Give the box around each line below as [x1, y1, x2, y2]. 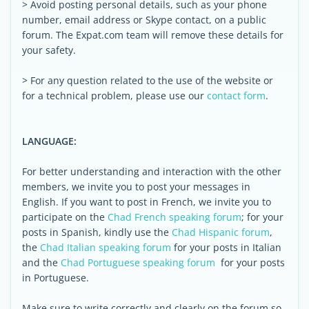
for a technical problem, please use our [22, 89, 207, 102]
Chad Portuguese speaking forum [61, 256, 215, 269]
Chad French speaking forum [108, 210, 241, 223]
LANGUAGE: [22, 134, 77, 148]
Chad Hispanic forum [172, 226, 270, 239]
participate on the [22, 210, 108, 223]
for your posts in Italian [171, 241, 281, 254]
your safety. [22, 43, 76, 57]
